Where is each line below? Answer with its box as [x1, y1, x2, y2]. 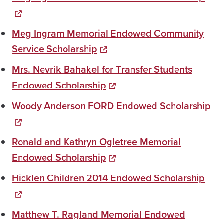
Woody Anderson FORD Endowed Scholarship [12, 98, 211, 113]
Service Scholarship [12, 42, 97, 57]
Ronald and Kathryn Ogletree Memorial [12, 134, 181, 150]
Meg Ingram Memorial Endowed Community [12, 26, 204, 41]
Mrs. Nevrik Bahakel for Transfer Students [12, 62, 192, 77]
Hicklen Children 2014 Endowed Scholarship [12, 171, 205, 186]
